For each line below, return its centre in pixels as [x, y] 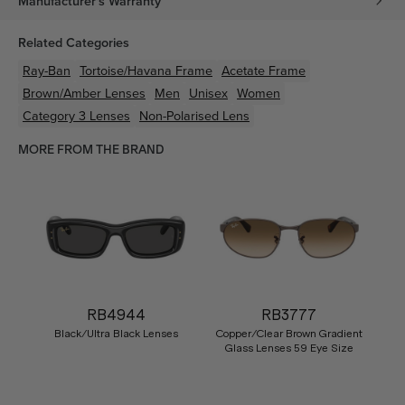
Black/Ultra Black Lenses [116, 333]
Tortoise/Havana [126, 71]
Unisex [208, 93]
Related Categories [74, 42]
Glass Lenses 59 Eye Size [289, 348]
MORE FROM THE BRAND [91, 150]
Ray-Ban [47, 71]
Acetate [243, 71]
